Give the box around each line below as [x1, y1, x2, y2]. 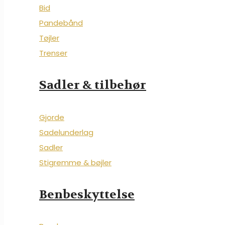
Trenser [39, 47, 67, 58]
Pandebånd [39, 17, 83, 28]
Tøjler [39, 32, 59, 43]
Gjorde [39, 111, 64, 123]
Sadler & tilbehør [39, 77, 146, 93]
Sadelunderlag [39, 127, 93, 138]
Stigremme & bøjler [39, 157, 111, 168]
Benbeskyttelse [39, 186, 135, 202]
